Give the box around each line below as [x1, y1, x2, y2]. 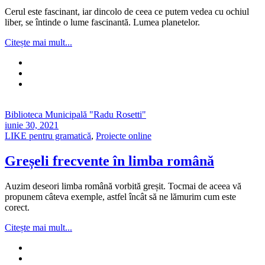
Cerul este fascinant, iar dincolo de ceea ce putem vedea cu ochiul [5, 7, 249, 17]
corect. [5, 202, 30, 213]
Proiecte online [96, 131, 151, 141]
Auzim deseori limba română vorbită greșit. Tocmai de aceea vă [5, 181, 241, 192]
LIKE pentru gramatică [5, 131, 91, 141]
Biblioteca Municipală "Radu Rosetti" [5, 109, 146, 120]
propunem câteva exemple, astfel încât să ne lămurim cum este [5, 192, 236, 202]
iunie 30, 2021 [5, 120, 59, 131]
